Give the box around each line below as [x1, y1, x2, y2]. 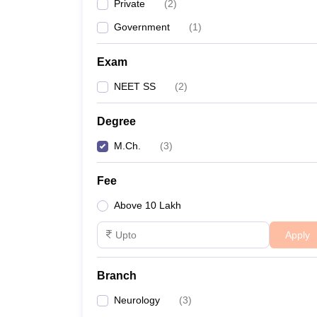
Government [114, 21, 170, 33]
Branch [97, 270, 137, 282]
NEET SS [114, 81, 156, 92]
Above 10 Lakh [114, 200, 181, 211]
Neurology [114, 294, 160, 306]
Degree [97, 115, 136, 127]
